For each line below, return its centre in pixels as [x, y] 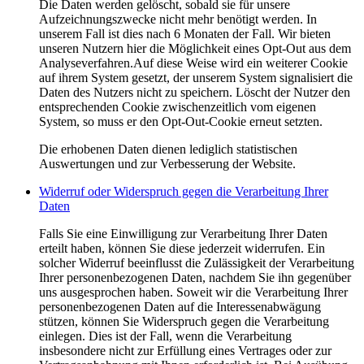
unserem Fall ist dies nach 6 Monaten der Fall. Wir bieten [185, 34]
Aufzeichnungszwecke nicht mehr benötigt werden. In [178, 19]
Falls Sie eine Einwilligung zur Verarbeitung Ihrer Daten [183, 234]
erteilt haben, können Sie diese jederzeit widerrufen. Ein [182, 249]
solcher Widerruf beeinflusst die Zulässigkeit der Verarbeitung [197, 263]
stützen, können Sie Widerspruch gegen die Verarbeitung [184, 322]
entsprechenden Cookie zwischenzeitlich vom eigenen [178, 107]
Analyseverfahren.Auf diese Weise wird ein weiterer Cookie [193, 63]
